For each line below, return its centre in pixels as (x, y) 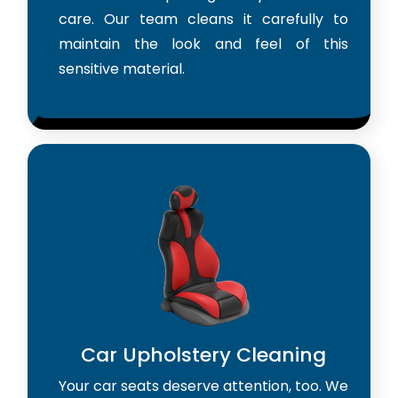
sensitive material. (122, 68)
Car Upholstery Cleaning (203, 354)
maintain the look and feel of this (203, 44)
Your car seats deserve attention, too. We (203, 386)
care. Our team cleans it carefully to (203, 19)
